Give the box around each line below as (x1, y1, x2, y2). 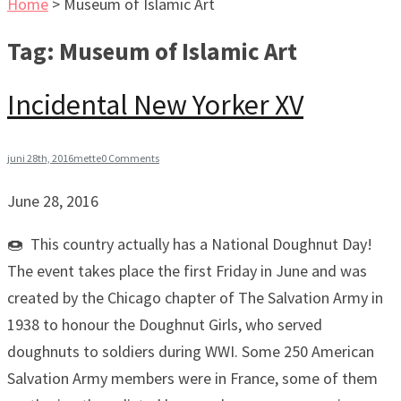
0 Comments (101, 150, 159, 165)
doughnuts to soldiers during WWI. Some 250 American (7, 340, 374, 362)
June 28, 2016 (7, 190, 98, 211)
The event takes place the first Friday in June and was (7, 260, 367, 281)
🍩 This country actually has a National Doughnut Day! (7, 233, 372, 254)
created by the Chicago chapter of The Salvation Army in (7, 286, 383, 308)
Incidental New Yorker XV (7, 86, 303, 123)
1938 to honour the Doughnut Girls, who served (7, 313, 322, 335)
